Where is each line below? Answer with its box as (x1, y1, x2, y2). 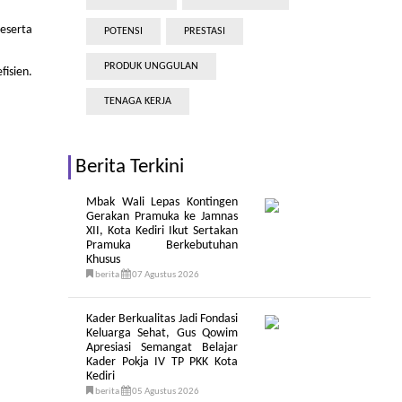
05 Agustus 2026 (130, 387, 199, 397)
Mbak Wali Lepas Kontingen (86, 196, 238, 209)
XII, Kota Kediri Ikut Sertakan (86, 224, 238, 238)
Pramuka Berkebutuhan (86, 239, 238, 252)
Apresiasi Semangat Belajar (86, 341, 238, 354)
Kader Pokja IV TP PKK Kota (86, 355, 238, 369)
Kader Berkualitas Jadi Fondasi (86, 312, 238, 326)
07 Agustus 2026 (130, 270, 199, 280)
